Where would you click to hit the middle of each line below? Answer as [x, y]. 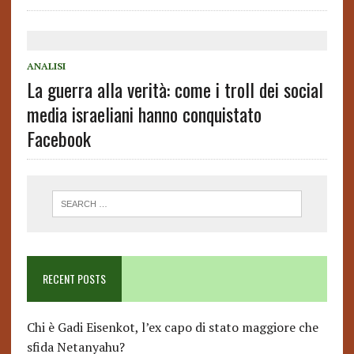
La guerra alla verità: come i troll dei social [175, 89]
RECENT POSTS [74, 279]
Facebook [58, 138]
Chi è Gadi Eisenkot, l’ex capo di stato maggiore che [172, 328]
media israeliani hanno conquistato [144, 114]
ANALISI [46, 66]
